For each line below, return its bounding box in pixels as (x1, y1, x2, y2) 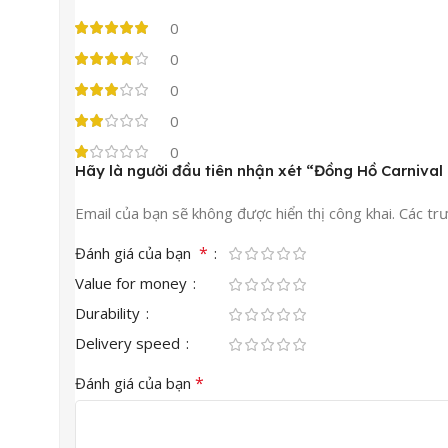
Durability (75, 302, 144, 323)
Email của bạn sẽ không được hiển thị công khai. (75, 202, 395, 223)
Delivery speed (75, 332, 184, 353)
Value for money (75, 272, 191, 293)
